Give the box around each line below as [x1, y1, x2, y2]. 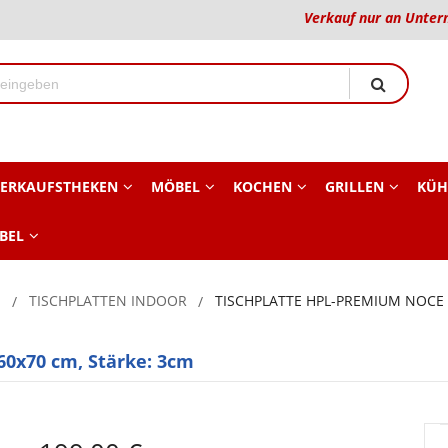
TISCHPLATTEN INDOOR [29, 291, 187, 311]
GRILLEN [324, 177, 384, 197]
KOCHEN [232, 177, 292, 197]
